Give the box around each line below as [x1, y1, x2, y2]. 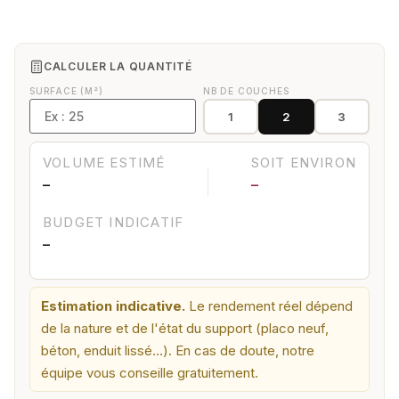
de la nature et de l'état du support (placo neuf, [41, 320, 329, 338]
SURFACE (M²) [29, 85, 103, 97]
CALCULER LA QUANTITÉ [44, 60, 192, 74]
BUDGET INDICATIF [43, 213, 184, 231]
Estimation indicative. [41, 297, 185, 315]
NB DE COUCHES [203, 85, 289, 97]
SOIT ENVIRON [250, 154, 356, 172]
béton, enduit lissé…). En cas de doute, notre [41, 342, 314, 360]
